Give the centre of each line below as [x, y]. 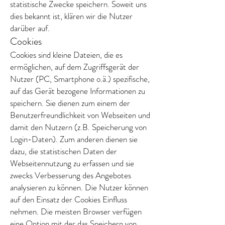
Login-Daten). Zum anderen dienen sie [74, 139]
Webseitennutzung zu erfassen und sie [72, 163]
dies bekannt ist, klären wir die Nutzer [71, 16]
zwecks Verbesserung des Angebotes [71, 175]
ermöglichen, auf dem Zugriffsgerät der [75, 67]
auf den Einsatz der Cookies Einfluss [69, 199]
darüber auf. [30, 28]
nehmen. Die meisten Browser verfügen [76, 211]
